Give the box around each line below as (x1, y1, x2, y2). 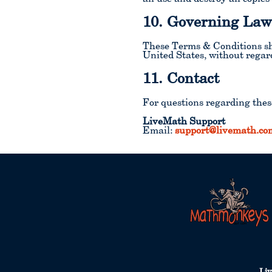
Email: (143, 126, 175, 136)
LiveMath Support (143, 117, 226, 127)
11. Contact (143, 72, 220, 87)
